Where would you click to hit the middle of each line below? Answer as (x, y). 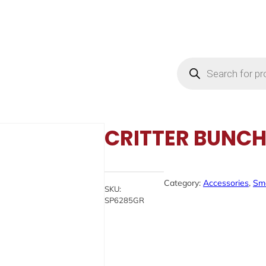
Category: (183, 183)
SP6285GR (124, 200)
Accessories (226, 183)
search (192, 72)
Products (197, 62)
